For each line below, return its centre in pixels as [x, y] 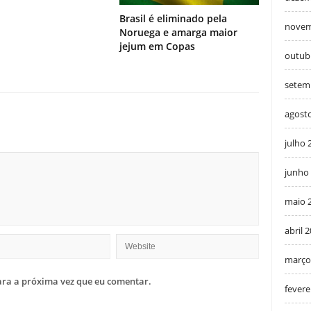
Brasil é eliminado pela [173, 19]
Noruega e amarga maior [178, 33]
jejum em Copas [157, 47]
